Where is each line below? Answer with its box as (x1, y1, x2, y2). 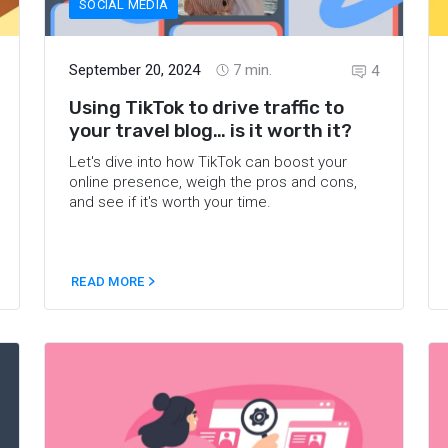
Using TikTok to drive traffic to (69, 95, 344, 119)
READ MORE (71, 274, 148, 289)
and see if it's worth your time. (69, 192, 271, 211)
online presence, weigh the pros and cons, (69, 172, 357, 191)
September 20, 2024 (69, 60, 200, 79)
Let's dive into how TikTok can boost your (69, 152, 347, 171)
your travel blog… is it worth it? (69, 118, 352, 142)
